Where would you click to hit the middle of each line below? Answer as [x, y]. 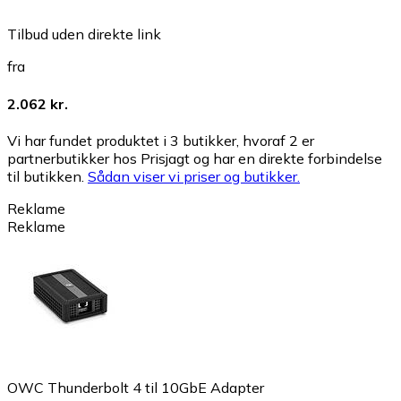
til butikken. [47, 176]
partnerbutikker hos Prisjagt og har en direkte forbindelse [195, 158]
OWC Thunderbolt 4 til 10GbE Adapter [136, 387]
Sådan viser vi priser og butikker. [194, 176]
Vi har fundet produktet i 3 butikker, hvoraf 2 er [161, 140]
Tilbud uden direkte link [84, 34]
